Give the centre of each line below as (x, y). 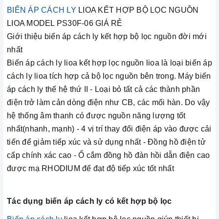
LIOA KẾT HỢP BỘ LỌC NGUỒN (137, 10)
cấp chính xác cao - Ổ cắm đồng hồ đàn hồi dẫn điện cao (109, 155)
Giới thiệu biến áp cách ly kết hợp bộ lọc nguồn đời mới (107, 37)
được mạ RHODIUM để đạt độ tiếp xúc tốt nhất (90, 169)
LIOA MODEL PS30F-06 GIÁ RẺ (65, 23)
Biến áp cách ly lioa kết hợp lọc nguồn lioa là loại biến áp (109, 63)
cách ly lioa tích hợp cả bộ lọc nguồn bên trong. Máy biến (109, 76)
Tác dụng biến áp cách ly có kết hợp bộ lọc (89, 201)
